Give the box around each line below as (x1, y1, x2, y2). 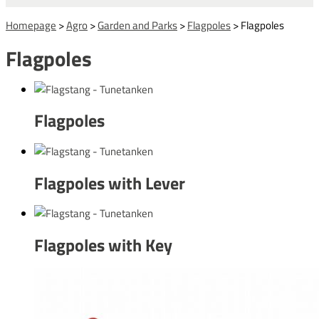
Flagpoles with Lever (34, 169, 185, 196)
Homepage (6, 17, 56, 34)
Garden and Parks (98, 17, 177, 34)
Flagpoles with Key (34, 232, 172, 258)
